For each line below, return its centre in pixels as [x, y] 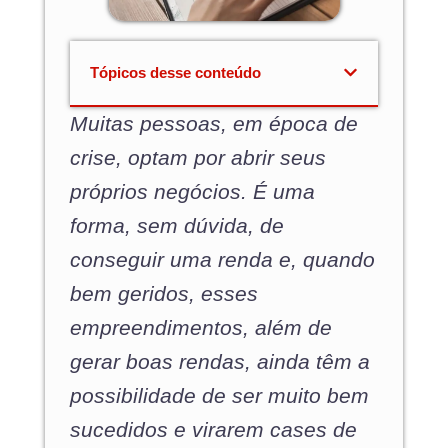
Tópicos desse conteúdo [175, 72]
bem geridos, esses [164, 293]
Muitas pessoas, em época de [214, 123]
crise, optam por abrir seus [198, 157]
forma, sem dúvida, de [177, 225]
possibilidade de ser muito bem [219, 395]
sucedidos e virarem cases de [213, 429]
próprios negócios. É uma [192, 191]
